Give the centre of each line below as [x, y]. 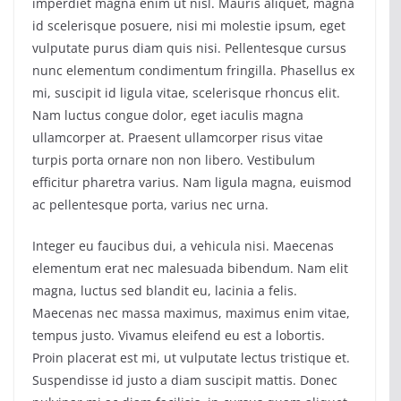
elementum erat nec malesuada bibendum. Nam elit [190, 269]
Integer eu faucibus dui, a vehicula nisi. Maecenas [183, 246]
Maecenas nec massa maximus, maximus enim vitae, [191, 313]
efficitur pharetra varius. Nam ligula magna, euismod [192, 183]
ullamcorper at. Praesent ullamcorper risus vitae [178, 138]
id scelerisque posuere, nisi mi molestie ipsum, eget [189, 26]
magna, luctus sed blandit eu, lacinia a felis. [165, 291]
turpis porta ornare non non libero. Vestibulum [174, 160]
